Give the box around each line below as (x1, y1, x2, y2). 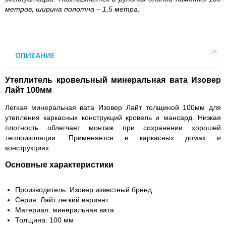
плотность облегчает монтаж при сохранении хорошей (5, 124, 221, 132)
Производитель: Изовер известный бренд (15, 186, 152, 194)
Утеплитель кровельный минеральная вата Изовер (5, 76, 221, 84)
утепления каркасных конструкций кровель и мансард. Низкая (5, 114, 221, 122)
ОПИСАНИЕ (15, 50, 55, 60)
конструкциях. (5, 144, 51, 152)
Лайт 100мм (5, 86, 52, 94)
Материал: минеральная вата (15, 206, 114, 214)
